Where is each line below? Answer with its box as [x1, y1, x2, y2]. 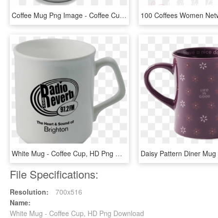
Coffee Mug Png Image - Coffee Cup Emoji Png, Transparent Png [120, 10, 127, 20]
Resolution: [10, 187, 49, 197]
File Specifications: [10, 166, 98, 182]
